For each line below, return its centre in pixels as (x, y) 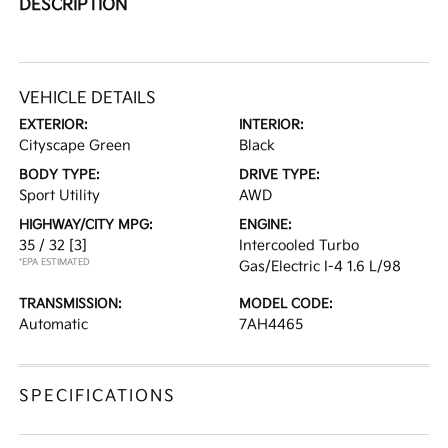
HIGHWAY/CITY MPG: (86, 225)
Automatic (54, 324)
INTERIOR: (271, 125)
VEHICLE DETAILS (88, 98)
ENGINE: (265, 225)
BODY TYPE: (60, 175)
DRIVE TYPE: (279, 175)
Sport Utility (60, 195)
